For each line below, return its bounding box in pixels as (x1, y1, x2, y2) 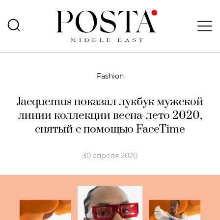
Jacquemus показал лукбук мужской (17, 95, 203, 109)
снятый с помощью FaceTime (35, 122, 185, 137)
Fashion (96, 72, 124, 81)
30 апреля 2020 (82, 151, 137, 160)
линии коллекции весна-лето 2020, (18, 109, 202, 123)
